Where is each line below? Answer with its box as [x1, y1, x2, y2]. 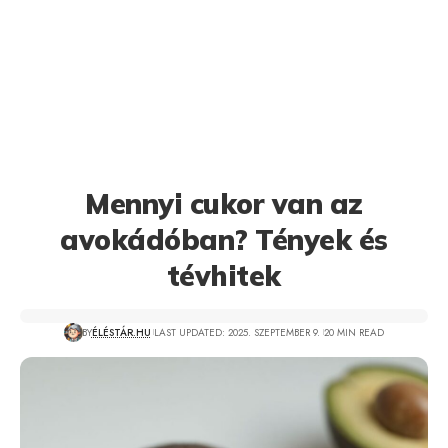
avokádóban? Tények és [60, 222, 388, 257]
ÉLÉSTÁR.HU [91, 324, 151, 340]
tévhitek [167, 258, 281, 293]
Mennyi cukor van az [85, 186, 363, 221]
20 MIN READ [323, 324, 384, 340]
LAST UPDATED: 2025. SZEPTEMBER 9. [154, 324, 321, 340]
